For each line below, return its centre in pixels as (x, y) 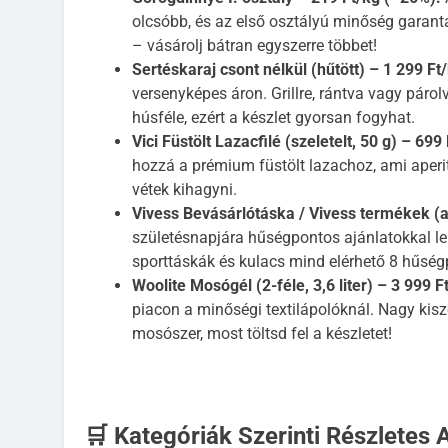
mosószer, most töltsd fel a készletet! (262, 334)
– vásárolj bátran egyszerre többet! (254, 46)
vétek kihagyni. (184, 190)
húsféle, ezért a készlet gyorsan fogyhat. (273, 118)
